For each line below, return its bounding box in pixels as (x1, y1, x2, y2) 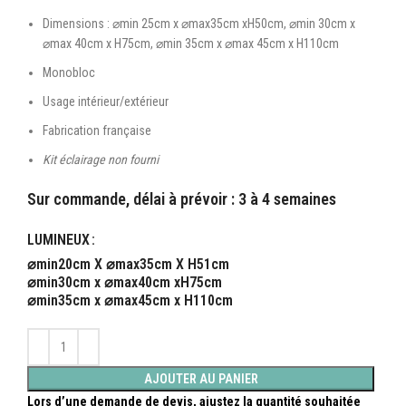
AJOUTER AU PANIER (143, 371, 258, 386)
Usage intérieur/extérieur (43, 93, 169, 109)
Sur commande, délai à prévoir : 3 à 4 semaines (27, 188, 336, 208)
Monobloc (43, 64, 95, 80)
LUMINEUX (27, 230, 90, 248)
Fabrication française (43, 122, 151, 138)
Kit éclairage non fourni (43, 151, 159, 167)
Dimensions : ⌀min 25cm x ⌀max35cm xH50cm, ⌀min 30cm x (43, 15, 355, 31)
